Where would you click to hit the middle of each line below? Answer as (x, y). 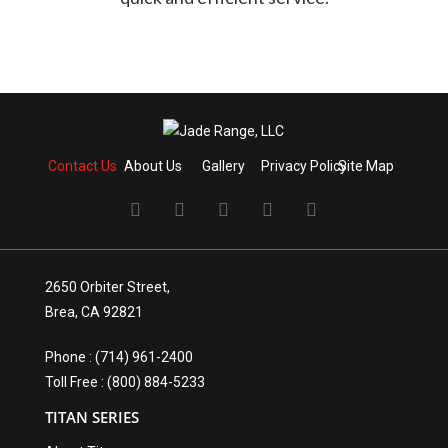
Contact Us (82, 165)
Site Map (366, 165)
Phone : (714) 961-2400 (118, 356)
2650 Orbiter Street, (107, 286)
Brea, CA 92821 (93, 311)
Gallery (224, 165)
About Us (152, 165)
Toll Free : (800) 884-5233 (124, 381)
